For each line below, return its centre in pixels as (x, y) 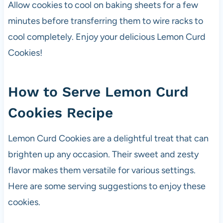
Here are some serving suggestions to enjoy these (107, 186)
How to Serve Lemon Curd (98, 92)
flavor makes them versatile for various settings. (102, 170)
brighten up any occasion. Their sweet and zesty (103, 154)
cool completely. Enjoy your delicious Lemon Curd (107, 37)
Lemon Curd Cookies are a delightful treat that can (108, 138)
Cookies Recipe (60, 112)
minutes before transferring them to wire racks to (105, 21)
